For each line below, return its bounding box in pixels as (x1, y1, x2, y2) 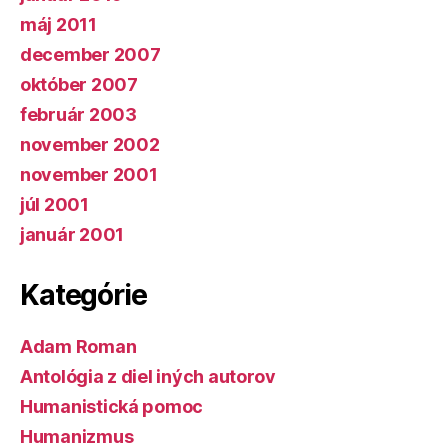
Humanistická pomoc (20, 395, 204, 417)
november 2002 (20, 133, 160, 155)
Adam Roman (20, 335, 137, 357)
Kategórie (20, 277, 147, 312)
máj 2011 (20, 13, 97, 35)
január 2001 (20, 223, 125, 245)
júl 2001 (20, 193, 89, 215)
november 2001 (20, 163, 158, 185)
